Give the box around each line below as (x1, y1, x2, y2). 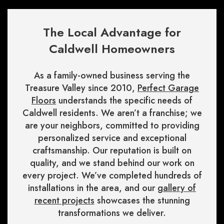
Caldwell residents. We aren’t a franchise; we (22, 106, 202, 120)
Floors (31, 94, 56, 107)
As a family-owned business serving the (34, 69, 190, 82)
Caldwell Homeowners (49, 40, 175, 58)
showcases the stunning (94, 194, 190, 207)
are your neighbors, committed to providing (24, 119, 199, 132)
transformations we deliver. (58, 206, 166, 220)
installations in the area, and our (28, 181, 157, 195)
